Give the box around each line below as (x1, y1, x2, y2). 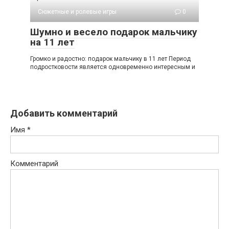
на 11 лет (30, 36, 75, 48)
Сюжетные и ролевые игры (38, 8, 117, 15)
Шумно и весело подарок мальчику (30, 26, 197, 38)
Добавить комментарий (10, 107, 118, 119)
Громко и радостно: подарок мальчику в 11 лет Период (30, 55, 191, 62)
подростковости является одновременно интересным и (30, 63, 195, 71)
